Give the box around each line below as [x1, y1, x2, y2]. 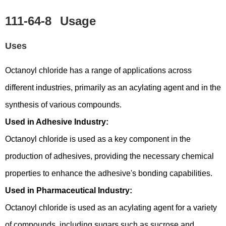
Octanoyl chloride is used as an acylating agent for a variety [5, 203, 217, 212]
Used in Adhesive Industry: [5, 118, 108, 126]
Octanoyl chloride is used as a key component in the [5, 135, 191, 143]
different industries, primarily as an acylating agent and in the [5, 83, 221, 92]
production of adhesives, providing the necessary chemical [5, 152, 214, 160]
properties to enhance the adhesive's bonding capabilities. [5, 169, 212, 178]
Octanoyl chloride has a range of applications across [5, 66, 192, 75]
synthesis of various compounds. [5, 100, 122, 109]
